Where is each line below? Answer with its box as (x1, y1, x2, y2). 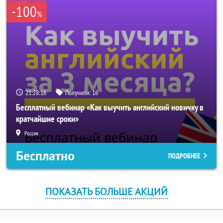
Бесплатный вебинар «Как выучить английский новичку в (16, 102, 204, 113)
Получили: (65, 88, 92, 97)
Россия (24, 129, 38, 137)
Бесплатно (16, 147, 75, 164)
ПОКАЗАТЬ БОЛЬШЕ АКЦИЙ (45, 185, 168, 198)
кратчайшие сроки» (16, 113, 79, 124)
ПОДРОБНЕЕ (168, 151, 200, 160)
